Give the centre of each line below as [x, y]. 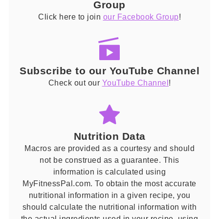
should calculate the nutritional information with [109, 207]
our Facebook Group [141, 17]
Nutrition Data [109, 136]
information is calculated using [109, 172]
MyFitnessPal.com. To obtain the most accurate [109, 184]
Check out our [75, 82]
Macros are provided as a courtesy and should [109, 148]
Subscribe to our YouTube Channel [109, 70]
